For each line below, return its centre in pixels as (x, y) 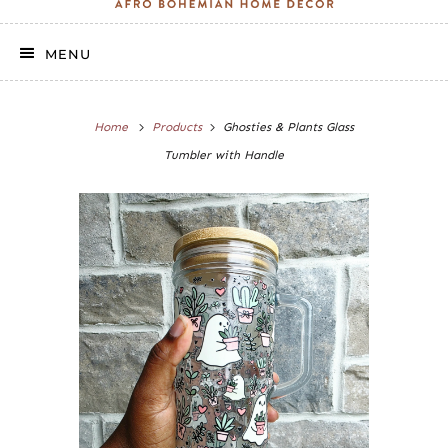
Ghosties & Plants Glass (286, 126)
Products (177, 126)
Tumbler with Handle (224, 154)
